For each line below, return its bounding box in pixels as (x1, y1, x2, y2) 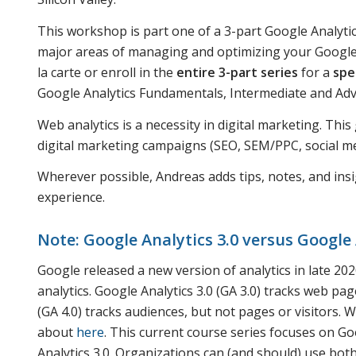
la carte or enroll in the (37, 63, 176, 81)
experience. (37, 188, 105, 207)
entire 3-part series (176, 63, 298, 81)
